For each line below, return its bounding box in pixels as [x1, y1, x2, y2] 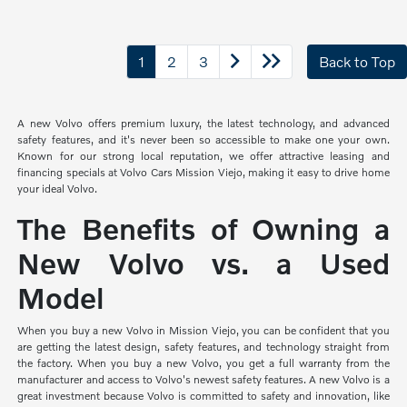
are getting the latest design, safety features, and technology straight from [17, 339, 390, 353]
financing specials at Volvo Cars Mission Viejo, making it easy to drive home [17, 164, 390, 179]
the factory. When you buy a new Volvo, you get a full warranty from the [17, 355, 390, 370]
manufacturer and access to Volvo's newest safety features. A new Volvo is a [17, 372, 390, 386]
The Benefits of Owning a [17, 211, 390, 245]
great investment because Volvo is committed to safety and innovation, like [17, 388, 390, 402]
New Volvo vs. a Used [17, 245, 390, 280]
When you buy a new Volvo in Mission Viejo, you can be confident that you [17, 323, 390, 337]
